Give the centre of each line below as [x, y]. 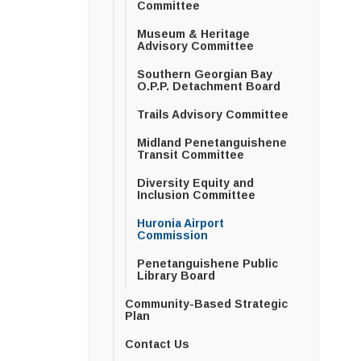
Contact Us [157, 344]
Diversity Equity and [195, 183]
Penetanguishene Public [207, 264]
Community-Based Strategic [206, 304]
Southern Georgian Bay [204, 75]
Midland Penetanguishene [212, 143]
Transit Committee [190, 155]
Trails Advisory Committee [212, 115]
